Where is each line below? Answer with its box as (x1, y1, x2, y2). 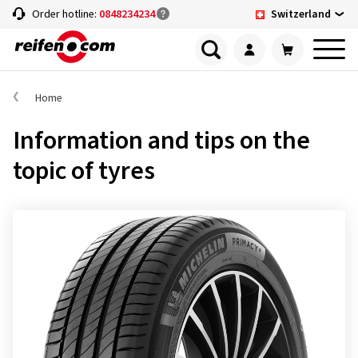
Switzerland (271, 6, 331, 22)
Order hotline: (32, 6, 99, 22)
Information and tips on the (13, 122, 310, 159)
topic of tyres (13, 153, 155, 189)
